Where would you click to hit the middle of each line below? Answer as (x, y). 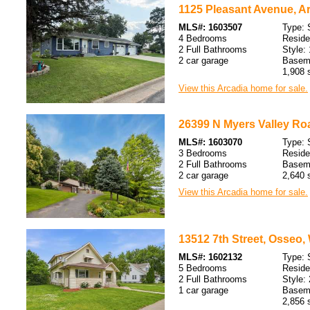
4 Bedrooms (203, 38)
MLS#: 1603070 (210, 142)
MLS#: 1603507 (210, 27)
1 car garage (203, 290)
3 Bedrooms (203, 153)
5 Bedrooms (203, 268)
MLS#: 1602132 (210, 257)
